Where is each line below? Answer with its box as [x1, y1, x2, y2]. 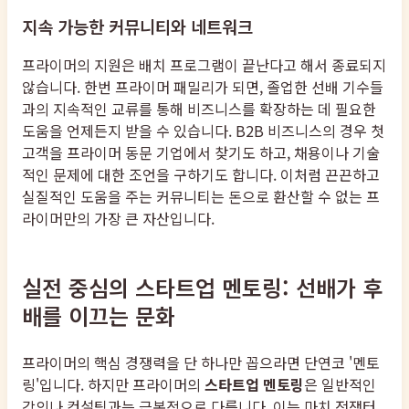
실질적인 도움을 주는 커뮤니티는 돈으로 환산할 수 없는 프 [22, 185, 380, 208]
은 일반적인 [304, 373, 376, 396]
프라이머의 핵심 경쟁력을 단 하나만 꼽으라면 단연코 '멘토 [22, 351, 380, 374]
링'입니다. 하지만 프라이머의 [22, 373, 204, 396]
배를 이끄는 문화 [22, 299, 175, 332]
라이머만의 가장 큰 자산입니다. [22, 207, 215, 230]
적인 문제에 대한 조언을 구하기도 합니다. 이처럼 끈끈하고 [22, 163, 380, 186]
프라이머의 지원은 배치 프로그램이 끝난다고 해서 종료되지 [22, 54, 386, 77]
